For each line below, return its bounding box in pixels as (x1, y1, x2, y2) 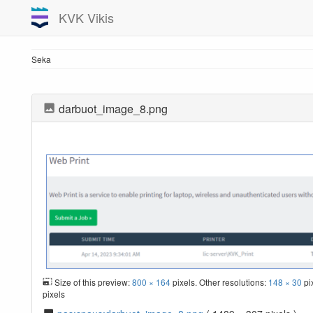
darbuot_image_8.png (56, 101, 168, 117)
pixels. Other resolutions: (170, 275, 269, 288)
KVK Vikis (58, 8, 114, 27)
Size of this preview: (52, 275, 133, 288)
